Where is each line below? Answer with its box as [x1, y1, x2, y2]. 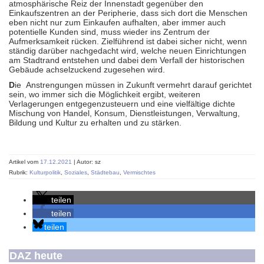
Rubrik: [9, 169, 29, 176]
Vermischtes [123, 169, 156, 176]
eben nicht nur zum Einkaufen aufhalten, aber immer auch [9, 18, 226, 27]
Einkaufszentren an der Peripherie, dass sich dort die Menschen [9, 8, 247, 18]
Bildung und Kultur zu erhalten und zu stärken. [9, 118, 181, 127]
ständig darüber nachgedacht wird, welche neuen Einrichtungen [9, 46, 246, 55]
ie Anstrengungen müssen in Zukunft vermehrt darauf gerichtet [15, 80, 252, 90]
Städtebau [91, 169, 120, 176]
